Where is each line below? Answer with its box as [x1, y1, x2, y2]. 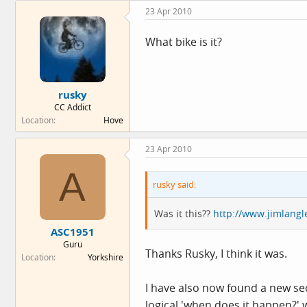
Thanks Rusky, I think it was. [145, 245, 287, 261]
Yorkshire [88, 251, 123, 263]
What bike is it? [145, 34, 222, 49]
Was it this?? [154, 206, 213, 220]
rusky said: [153, 177, 196, 191]
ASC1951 [50, 225, 95, 238]
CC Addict [53, 101, 91, 113]
